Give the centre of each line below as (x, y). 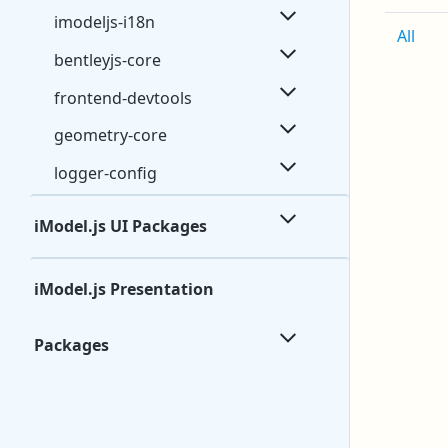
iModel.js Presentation (124, 289)
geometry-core (110, 135)
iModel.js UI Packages (120, 226)
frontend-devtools (123, 97)
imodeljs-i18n (104, 22)
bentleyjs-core (107, 59)
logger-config (105, 173)
